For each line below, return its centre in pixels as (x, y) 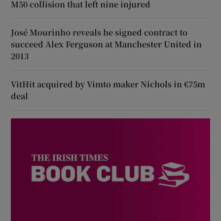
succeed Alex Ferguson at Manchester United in (107, 44)
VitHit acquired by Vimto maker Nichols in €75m (108, 84)
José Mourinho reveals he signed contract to (99, 32)
